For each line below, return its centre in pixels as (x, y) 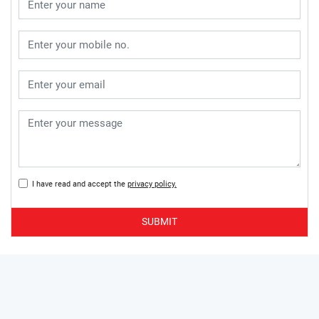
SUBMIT (159, 222)
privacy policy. (152, 184)
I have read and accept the (78, 184)
